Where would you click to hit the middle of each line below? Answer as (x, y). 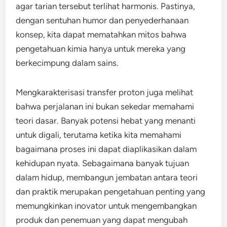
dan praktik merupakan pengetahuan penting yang (111, 192)
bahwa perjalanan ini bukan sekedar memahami (105, 106)
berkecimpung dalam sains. (67, 63)
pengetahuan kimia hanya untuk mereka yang (101, 49)
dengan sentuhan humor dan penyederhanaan (102, 20)
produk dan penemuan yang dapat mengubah (102, 220)
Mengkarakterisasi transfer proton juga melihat (105, 92)
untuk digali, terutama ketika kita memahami (99, 135)
